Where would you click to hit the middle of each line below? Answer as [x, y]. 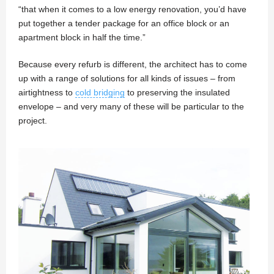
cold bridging [100, 92]
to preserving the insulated [177, 92]
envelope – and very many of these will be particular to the [131, 106]
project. [33, 120]
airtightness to [47, 92]
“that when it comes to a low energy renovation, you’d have [132, 9]
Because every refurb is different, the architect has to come [133, 64]
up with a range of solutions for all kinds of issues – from [127, 78]
